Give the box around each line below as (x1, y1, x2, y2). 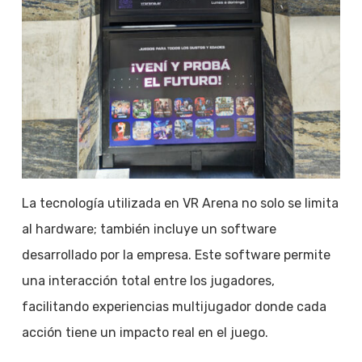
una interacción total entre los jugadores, (21, 272, 275, 288)
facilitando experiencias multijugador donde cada (21, 298, 326, 314)
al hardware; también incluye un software (21, 221, 276, 237)
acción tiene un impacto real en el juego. (21, 324, 268, 340)
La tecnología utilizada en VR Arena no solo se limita (21, 195, 339, 211)
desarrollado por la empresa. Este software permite (21, 246, 330, 263)
